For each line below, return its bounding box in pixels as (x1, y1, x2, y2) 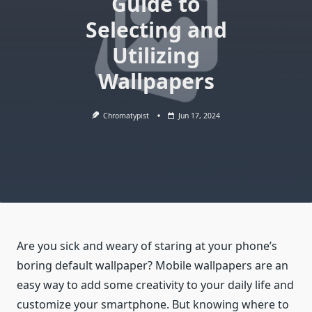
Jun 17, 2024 (178, 111, 221, 120)
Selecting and (85, 15, 227, 44)
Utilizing (112, 41, 200, 70)
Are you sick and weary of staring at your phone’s (17, 238, 277, 254)
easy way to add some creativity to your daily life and (17, 277, 294, 293)
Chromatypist (103, 111, 150, 120)
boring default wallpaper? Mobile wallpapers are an (17, 258, 288, 274)
